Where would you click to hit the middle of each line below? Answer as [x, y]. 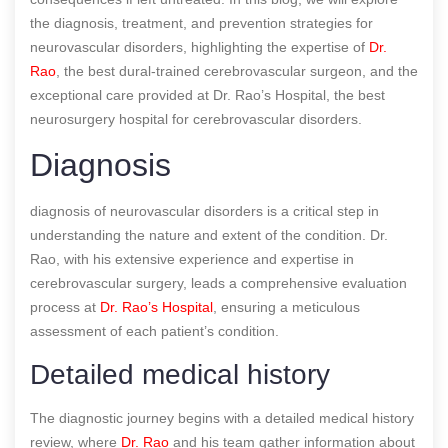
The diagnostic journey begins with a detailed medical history [222, 417]
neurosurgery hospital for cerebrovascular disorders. [196, 118]
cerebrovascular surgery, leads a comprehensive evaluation [218, 282]
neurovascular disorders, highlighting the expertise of [199, 46]
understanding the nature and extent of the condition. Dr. [209, 234]
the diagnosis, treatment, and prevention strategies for [201, 22]
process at [65, 306]
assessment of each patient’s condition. [154, 330]
